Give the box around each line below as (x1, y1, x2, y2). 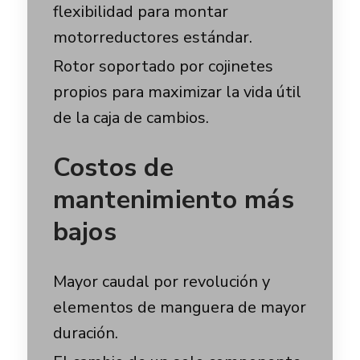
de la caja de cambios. (52, 107, 209, 129)
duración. (52, 322, 118, 344)
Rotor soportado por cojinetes (52, 55, 273, 77)
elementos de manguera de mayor (52, 297, 306, 318)
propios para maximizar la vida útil (52, 81, 301, 103)
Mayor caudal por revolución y (52, 271, 270, 292)
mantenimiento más (52, 182, 294, 217)
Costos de (52, 150, 174, 185)
